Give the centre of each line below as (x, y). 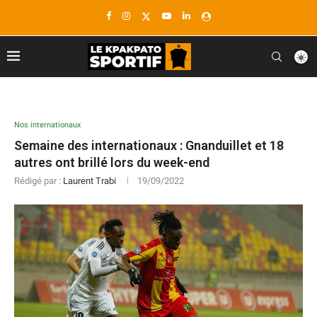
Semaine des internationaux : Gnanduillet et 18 (149, 145)
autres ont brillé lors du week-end (112, 162)
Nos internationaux (47, 125)
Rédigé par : (39, 181)
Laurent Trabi (90, 181)
